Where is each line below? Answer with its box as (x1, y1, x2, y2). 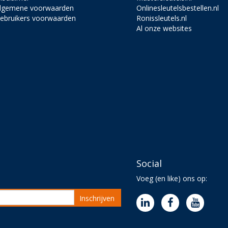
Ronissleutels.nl (136, 13, 187, 23)
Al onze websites (136, 23, 192, 33)
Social (136, 157, 162, 169)
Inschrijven (79, 193, 115, 203)
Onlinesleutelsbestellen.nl (136, 3, 219, 13)
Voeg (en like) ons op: (136, 173, 208, 183)
